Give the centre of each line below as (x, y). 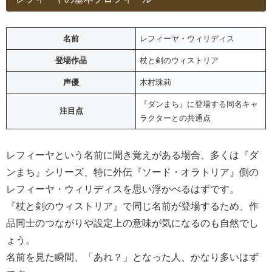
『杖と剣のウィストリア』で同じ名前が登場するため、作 (132, 206)
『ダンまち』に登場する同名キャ (199, 104)
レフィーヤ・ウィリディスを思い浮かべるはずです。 (123, 189)
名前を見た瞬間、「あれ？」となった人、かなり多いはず (132, 257)
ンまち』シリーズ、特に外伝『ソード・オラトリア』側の (132, 172)
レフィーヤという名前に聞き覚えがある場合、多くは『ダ (132, 155)
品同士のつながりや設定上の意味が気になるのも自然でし (132, 223)
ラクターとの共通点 (175, 118)
